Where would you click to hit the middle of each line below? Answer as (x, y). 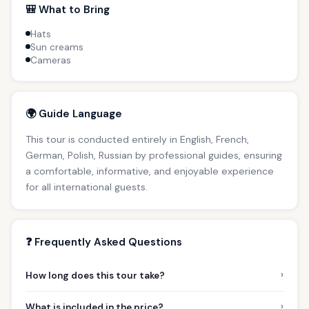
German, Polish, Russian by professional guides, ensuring (154, 155)
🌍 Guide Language (74, 113)
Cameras (51, 60)
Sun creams (57, 47)
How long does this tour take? (95, 275)
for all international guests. (87, 187)
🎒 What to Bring (68, 9)
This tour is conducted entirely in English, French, (137, 139)
